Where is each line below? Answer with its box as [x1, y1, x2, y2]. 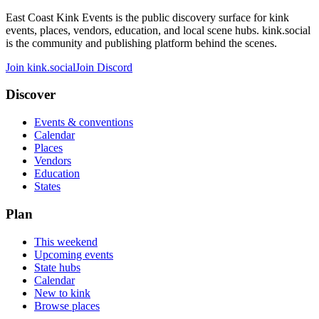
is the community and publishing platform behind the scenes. [6, 36, 277, 49]
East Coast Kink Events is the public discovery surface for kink [6, 11, 289, 23]
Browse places [34, 299, 100, 312]
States [34, 180, 61, 193]
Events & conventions [34, 116, 133, 129]
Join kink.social [6, 61, 75, 73]
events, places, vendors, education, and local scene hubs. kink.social [6, 23, 310, 36]
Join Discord [75, 61, 132, 73]
